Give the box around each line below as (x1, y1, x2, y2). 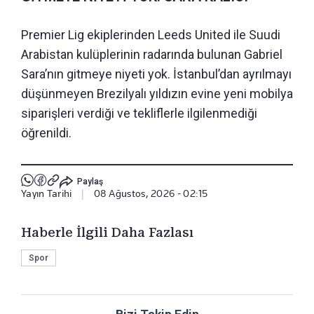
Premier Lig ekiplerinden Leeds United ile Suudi (21, 27, 280, 43)
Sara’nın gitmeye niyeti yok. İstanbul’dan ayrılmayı (21, 67, 292, 82)
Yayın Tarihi (21, 188, 72, 200)
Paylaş (76, 176, 103, 186)
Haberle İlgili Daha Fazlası (21, 225, 193, 240)
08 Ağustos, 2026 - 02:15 (93, 188, 208, 200)
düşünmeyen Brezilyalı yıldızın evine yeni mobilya (21, 86, 293, 102)
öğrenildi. (21, 125, 71, 141)
